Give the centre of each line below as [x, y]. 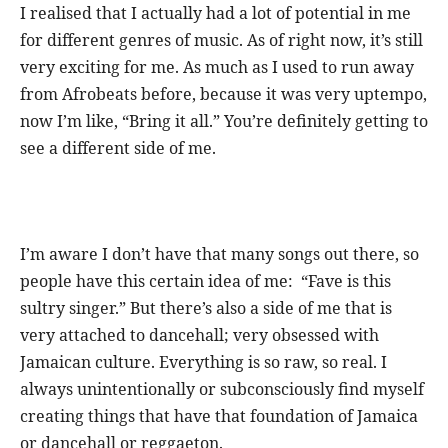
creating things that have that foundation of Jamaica [219, 415]
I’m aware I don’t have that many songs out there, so [219, 253]
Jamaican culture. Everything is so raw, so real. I [203, 361]
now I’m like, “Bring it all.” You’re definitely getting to [224, 120]
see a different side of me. [118, 147]
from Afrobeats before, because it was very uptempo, [223, 93]
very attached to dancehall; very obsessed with [199, 334]
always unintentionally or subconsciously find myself [222, 388]
